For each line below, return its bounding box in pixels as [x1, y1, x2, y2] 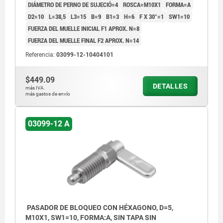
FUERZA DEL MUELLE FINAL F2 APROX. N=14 [28, 36, 139, 45]
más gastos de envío [25, 91, 70, 97]
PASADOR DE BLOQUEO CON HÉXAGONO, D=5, [25, 203, 173, 212]
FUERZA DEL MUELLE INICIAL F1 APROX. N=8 [28, 24, 139, 33]
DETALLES [152, 82, 188, 91]
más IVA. [25, 85, 45, 91]
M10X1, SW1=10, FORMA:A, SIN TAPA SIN [25, 213, 156, 222]
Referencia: [25, 51, 56, 59]
